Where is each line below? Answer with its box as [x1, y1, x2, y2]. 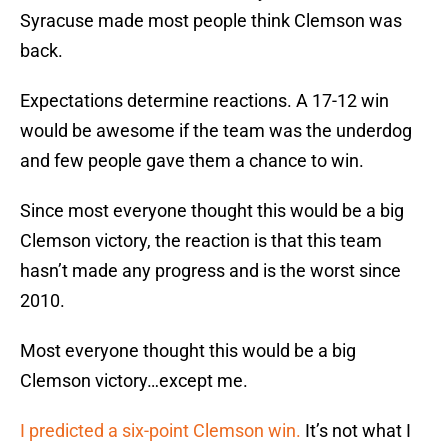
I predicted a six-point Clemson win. [20, 420, 301, 442]
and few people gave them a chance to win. [20, 150, 364, 172]
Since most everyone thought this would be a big [20, 200, 404, 222]
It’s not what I [301, 420, 411, 442]
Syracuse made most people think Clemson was [20, 10, 402, 32]
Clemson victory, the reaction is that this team [20, 230, 382, 252]
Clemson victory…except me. [20, 370, 248, 392]
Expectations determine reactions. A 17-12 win [20, 90, 389, 112]
